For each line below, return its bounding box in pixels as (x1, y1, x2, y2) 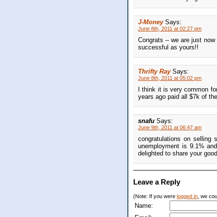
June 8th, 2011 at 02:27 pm (138, 26, 201, 32)
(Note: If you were (133, 193, 177, 200)
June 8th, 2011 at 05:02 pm (138, 75, 201, 81)
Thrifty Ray (138, 68, 170, 76)
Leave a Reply (133, 178, 180, 186)
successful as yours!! (138, 44, 199, 51)
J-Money (138, 18, 163, 26)
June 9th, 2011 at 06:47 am (138, 124, 201, 131)
